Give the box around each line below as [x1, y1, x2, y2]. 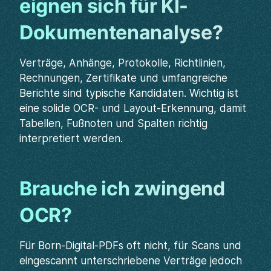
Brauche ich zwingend [19, 177, 225, 200]
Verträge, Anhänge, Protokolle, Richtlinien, [19, 57, 226, 69]
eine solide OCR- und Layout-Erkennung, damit [19, 102, 246, 114]
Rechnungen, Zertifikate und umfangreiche [19, 72, 227, 84]
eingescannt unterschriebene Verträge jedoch [19, 255, 242, 267]
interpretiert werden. [19, 132, 123, 145]
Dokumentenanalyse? [19, 21, 223, 44]
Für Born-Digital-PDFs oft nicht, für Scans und [19, 240, 241, 252]
